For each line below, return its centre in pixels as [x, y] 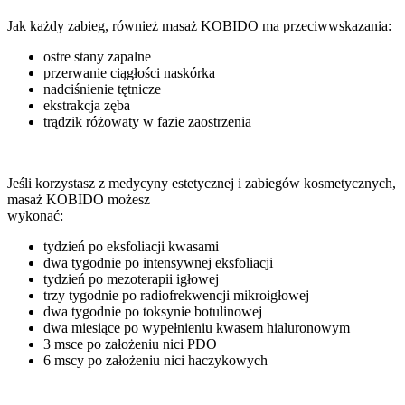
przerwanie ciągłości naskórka [129, 73]
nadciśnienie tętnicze [102, 89]
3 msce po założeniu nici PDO [130, 344]
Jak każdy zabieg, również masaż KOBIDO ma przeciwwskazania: [199, 26]
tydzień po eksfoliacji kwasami [131, 246]
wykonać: [35, 216]
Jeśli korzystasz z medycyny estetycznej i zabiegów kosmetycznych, [202, 183]
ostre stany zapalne [97, 57]
